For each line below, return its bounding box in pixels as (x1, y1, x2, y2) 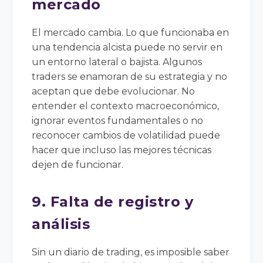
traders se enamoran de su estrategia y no (32, 70, 228, 82)
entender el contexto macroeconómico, (32, 100, 220, 112)
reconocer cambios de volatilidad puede (32, 129, 221, 141)
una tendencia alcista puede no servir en (32, 41, 223, 53)
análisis (32, 215, 90, 232)
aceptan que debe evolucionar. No (32, 85, 195, 97)
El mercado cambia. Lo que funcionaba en (32, 26, 230, 38)
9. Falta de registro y (32, 193, 194, 210)
